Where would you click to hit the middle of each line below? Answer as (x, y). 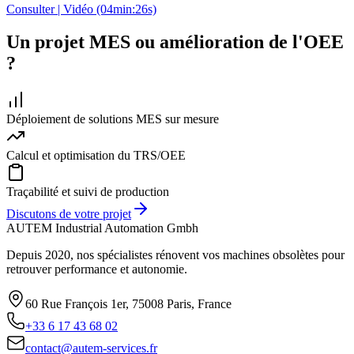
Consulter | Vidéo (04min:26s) (81, 9)
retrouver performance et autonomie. (97, 269)
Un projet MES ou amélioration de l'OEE (175, 42)
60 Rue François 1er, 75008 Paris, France (128, 304)
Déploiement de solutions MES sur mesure (113, 119)
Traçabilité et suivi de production (88, 192)
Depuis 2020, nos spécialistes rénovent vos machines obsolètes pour (175, 255)
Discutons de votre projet (69, 214)
